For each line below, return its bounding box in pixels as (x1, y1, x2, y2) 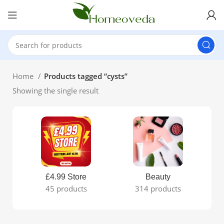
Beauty (145, 172, 170, 181)
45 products (45, 183, 87, 193)
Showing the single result (12, 85, 98, 95)
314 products (135, 183, 181, 193)
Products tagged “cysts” (44, 71, 127, 81)
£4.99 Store (45, 172, 86, 181)
